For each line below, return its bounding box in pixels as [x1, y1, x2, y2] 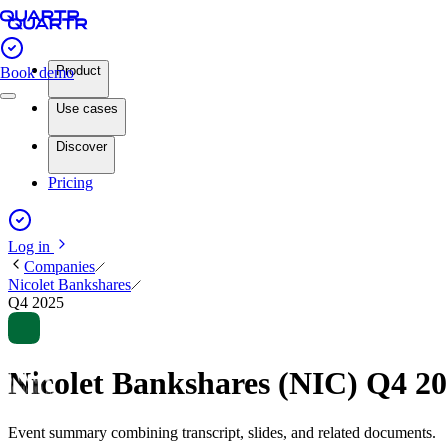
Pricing [48, 174, 93, 191]
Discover [56, 139, 107, 154]
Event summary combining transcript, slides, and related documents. [8, 423, 436, 441]
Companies [24, 258, 95, 275]
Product [56, 63, 101, 78]
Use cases [56, 101, 118, 116]
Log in [8, 238, 54, 255]
